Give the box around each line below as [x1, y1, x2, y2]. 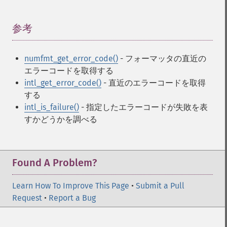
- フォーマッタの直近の [118, 54, 206, 63]
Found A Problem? [12, 157, 97, 169]
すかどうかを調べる [24, 115, 97, 124]
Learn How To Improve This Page [12, 181, 129, 191]
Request [12, 193, 42, 203]
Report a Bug [49, 193, 96, 203]
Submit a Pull [136, 181, 184, 191]
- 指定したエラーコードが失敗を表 [79, 102, 208, 112]
